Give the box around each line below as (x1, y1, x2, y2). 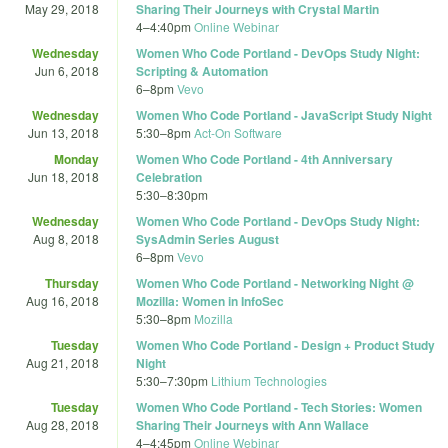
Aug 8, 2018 (33, 229, 99, 247)
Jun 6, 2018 (35, 61, 99, 79)
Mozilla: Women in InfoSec (136, 291, 284, 310)
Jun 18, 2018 (28, 167, 99, 185)
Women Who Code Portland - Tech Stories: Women (136, 397, 422, 416)
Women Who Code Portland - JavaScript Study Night (136, 105, 432, 124)
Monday (54, 149, 99, 168)
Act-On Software (194, 123, 282, 141)
